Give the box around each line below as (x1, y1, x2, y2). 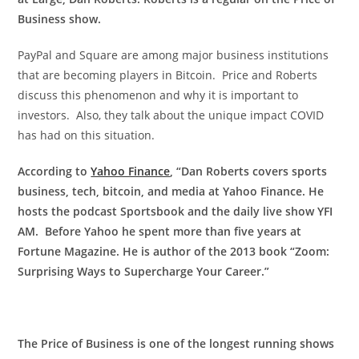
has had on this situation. (18, 127, 155, 143)
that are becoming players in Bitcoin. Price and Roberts (18, 67, 318, 83)
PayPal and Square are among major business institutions (18, 47, 329, 63)
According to (18, 163, 91, 179)
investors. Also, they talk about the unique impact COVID (18, 107, 325, 123)
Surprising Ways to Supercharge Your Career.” (18, 264, 270, 280)
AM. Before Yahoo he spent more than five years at (18, 224, 302, 240)
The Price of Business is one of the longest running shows (18, 336, 335, 352)
